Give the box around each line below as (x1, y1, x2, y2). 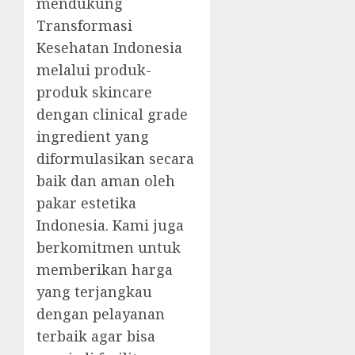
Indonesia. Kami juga (36, 216, 184, 235)
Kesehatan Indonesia (36, 38, 182, 58)
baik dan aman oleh (36, 171, 175, 191)
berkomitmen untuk (36, 238, 181, 258)
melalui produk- (36, 60, 151, 80)
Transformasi (36, 16, 132, 36)
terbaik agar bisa (36, 326, 155, 346)
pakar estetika (36, 193, 136, 213)
